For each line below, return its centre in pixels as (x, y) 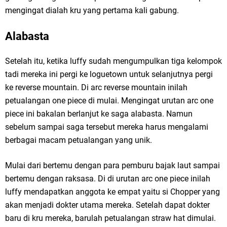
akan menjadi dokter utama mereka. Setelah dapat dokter (107, 205)
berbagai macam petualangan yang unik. (79, 140)
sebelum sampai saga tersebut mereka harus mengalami (107, 127)
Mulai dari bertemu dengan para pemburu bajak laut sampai (112, 166)
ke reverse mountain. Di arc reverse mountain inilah (96, 88)
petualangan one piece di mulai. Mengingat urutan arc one (109, 101)
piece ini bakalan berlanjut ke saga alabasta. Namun (99, 114)
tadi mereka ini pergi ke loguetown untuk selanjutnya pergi (109, 74)
